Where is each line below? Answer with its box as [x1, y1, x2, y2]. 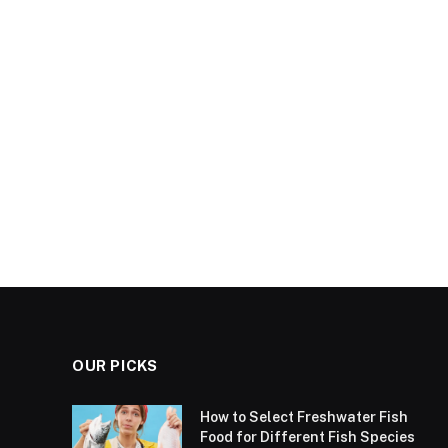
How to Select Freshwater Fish [200, 409, 408, 426]
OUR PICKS [72, 357, 158, 375]
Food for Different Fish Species [200, 429, 415, 446]
